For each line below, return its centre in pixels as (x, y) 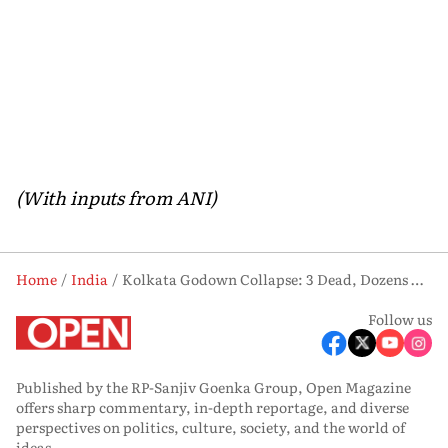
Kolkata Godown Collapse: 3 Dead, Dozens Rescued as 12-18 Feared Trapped (417, 278)
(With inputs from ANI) (116, 197)
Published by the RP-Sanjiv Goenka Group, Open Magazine (213, 386)
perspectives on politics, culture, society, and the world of (210, 426)
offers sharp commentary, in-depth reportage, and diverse (212, 406)
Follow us (400, 318)
